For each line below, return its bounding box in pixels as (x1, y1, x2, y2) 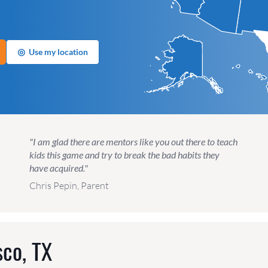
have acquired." (29, 162, 88, 174)
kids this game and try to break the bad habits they (29, 149, 220, 161)
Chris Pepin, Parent (29, 179, 109, 192)
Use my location (28, 46, 88, 57)
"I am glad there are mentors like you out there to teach (29, 136, 237, 148)
